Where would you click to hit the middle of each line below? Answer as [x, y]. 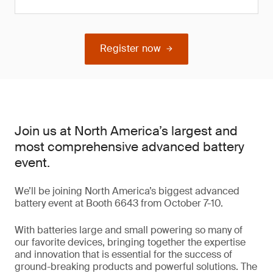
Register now [130, 48]
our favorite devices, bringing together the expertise [130, 242]
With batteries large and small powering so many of [129, 230]
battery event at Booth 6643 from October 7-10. [119, 203]
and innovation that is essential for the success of [123, 254]
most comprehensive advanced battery [129, 147]
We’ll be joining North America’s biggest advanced [127, 191]
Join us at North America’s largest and [126, 131]
